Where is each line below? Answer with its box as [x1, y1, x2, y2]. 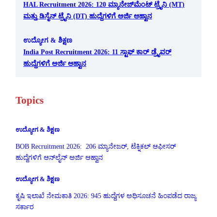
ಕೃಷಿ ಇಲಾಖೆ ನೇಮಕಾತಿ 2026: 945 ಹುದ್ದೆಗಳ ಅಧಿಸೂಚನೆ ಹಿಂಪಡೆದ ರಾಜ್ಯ [15, 192, 196, 200]
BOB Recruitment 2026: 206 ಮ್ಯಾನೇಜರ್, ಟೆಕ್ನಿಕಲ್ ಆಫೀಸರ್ [15, 142, 176, 150]
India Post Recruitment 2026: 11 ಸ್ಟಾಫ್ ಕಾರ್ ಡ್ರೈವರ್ [23, 47, 171, 56]
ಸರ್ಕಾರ [15, 203, 34, 211]
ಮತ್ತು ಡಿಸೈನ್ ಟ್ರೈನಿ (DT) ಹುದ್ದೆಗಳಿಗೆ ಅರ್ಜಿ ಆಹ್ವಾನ [23, 12, 152, 20]
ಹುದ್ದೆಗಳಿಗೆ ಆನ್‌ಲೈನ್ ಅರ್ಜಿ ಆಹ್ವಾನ [15, 154, 103, 161]
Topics [15, 94, 44, 107]
